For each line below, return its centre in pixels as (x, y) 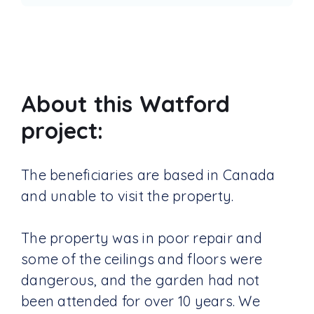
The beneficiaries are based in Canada (148, 175)
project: (62, 130)
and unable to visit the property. (128, 196)
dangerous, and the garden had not (141, 280)
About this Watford (126, 104)
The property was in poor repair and (142, 238)
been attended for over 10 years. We (141, 301)
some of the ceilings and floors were (142, 259)
